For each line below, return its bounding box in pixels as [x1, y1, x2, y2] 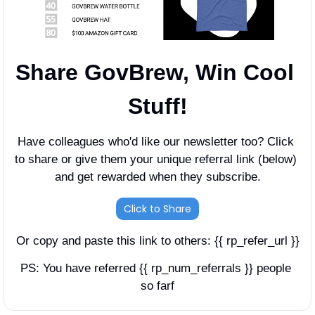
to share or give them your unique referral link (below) [15, 152, 297, 166]
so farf [141, 278, 174, 292]
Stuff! [127, 93, 188, 119]
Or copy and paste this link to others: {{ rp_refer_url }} [15, 233, 300, 247]
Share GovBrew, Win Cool [15, 59, 294, 85]
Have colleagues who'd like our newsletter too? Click [18, 134, 294, 148]
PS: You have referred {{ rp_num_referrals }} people [20, 261, 291, 275]
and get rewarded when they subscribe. [54, 169, 261, 184]
